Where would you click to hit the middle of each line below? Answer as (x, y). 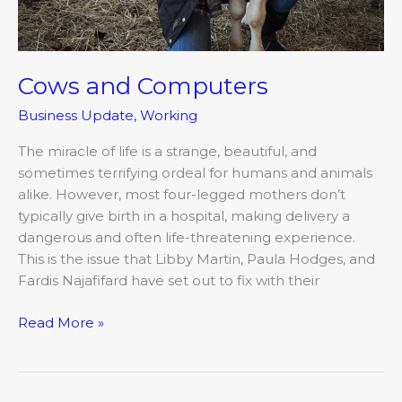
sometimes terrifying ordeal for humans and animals (195, 173)
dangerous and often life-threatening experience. (187, 238)
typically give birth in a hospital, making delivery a (184, 216)
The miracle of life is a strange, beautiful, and (167, 152)
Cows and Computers (143, 86)
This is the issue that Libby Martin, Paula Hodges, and (197, 259)
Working (169, 116)
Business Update (76, 116)
